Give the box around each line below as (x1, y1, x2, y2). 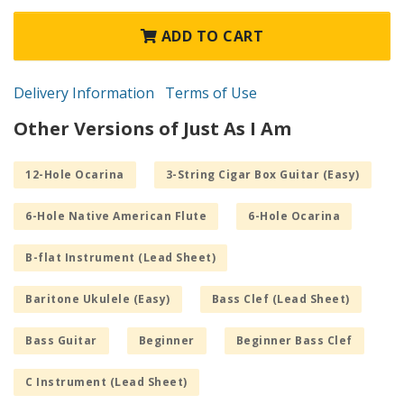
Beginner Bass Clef (235, 332, 353, 348)
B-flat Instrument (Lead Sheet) (25, 249, 216, 265)
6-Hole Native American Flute (25, 207, 207, 224)
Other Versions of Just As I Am (14, 115, 291, 141)
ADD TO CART (157, 25, 264, 46)
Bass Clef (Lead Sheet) (211, 290, 350, 307)
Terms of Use (165, 82, 257, 103)
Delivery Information (14, 82, 154, 103)
